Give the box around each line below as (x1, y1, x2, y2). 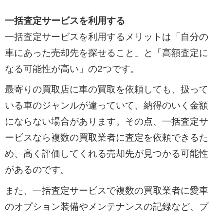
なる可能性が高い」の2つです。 (4, 63, 140, 74)
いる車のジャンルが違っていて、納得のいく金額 (4, 100, 208, 111)
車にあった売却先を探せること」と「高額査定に (4, 47, 208, 58)
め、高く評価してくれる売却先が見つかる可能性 (4, 148, 208, 159)
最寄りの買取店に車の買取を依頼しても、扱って (4, 84, 208, 95)
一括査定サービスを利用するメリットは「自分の (4, 31, 208, 42)
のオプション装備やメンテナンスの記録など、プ (4, 201, 208, 212)
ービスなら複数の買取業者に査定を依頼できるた (4, 132, 208, 143)
